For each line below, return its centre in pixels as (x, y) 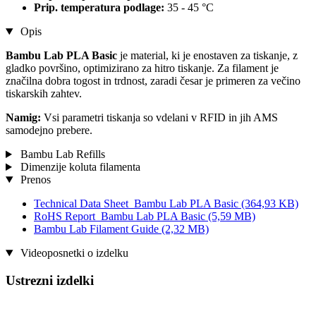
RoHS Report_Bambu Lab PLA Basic (121, 217)
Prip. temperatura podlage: (101, 8)
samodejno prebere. (49, 130)
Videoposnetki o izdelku (73, 253)
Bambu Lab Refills (61, 154)
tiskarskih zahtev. (44, 94)
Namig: (23, 118)
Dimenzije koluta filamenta (79, 167)
